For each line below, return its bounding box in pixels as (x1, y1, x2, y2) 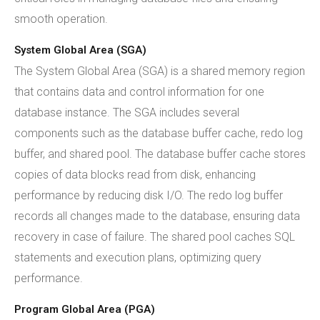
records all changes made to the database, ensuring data (14, 209, 300, 223)
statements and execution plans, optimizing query (14, 251, 261, 264)
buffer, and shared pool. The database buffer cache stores (14, 147, 306, 161)
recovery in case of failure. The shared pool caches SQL (14, 230, 295, 244)
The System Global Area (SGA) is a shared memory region (14, 64, 305, 78)
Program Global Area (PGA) (14, 303, 155, 316)
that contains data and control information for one (14, 85, 264, 99)
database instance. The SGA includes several (14, 106, 239, 119)
